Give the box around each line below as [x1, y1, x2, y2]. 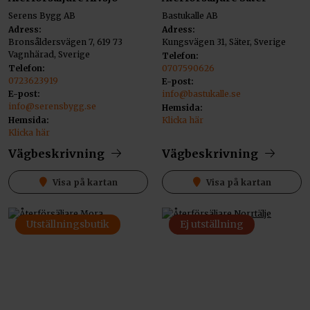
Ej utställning [180, 218, 244, 231]
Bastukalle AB [162, 10, 218, 21]
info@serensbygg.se [8, 101, 96, 112]
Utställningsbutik [26, 218, 109, 231]
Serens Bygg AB [8, 10, 75, 21]
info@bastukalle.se [162, 89, 241, 100]
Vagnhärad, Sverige [8, 49, 90, 60]
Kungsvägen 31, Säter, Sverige [162, 37, 286, 48]
